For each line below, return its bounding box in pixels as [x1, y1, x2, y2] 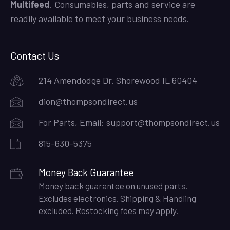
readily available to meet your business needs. [10, 13, 189, 24]
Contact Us [10, 49, 59, 62]
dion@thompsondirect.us [39, 95, 138, 107]
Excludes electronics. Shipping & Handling [39, 193, 196, 203]
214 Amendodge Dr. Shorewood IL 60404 [39, 74, 197, 86]
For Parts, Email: [39, 117, 106, 128]
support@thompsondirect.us [106, 117, 220, 128]
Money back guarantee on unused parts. [39, 181, 187, 191]
